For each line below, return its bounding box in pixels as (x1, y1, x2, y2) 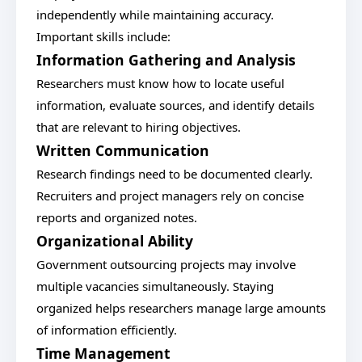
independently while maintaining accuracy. (36, 6, 274, 23)
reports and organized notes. (36, 209, 197, 225)
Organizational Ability (36, 231, 193, 250)
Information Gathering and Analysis (36, 50, 296, 69)
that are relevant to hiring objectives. (36, 119, 241, 135)
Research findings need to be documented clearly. (36, 166, 313, 182)
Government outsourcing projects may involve (36, 256, 296, 272)
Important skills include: (36, 28, 170, 44)
